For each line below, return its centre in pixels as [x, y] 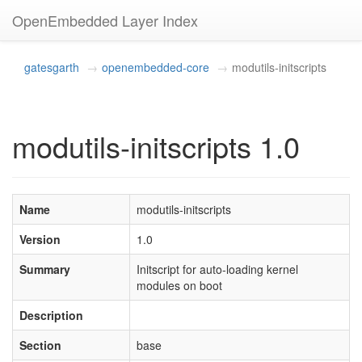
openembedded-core [156, 67]
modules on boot [179, 285]
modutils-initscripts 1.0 [156, 146]
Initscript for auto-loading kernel [217, 269]
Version [40, 239]
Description [51, 315]
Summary [45, 269]
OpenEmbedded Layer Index [105, 20]
